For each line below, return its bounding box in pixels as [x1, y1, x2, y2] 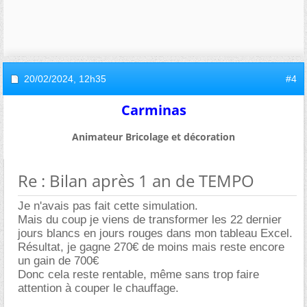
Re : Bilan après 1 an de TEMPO [18, 169, 254, 192]
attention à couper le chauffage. [18, 281, 179, 295]
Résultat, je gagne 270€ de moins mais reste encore [18, 240, 284, 254]
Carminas [121, 100, 186, 119]
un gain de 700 [18, 254, 99, 267]
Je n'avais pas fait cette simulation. [18, 199, 198, 212]
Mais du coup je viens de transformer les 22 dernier [18, 212, 282, 226]
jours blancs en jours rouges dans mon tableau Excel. [18, 226, 293, 240]
